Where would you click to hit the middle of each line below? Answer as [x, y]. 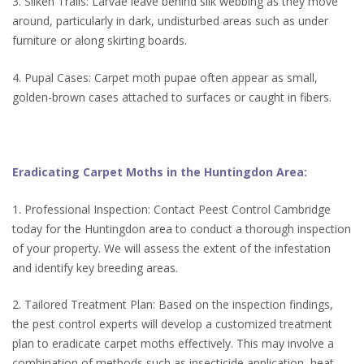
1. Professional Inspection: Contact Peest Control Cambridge [171, 209]
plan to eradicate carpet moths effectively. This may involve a [173, 344]
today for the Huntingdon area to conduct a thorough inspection [182, 228]
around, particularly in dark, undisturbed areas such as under [170, 21]
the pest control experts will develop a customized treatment [172, 324]
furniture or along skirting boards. [100, 41]
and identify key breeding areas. [95, 267]
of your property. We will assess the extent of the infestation [171, 248]
